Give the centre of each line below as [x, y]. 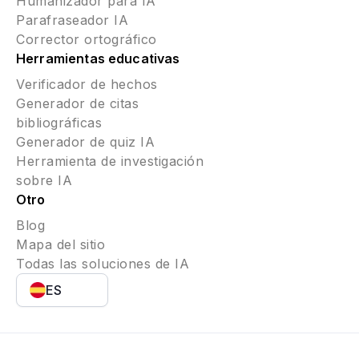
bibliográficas [59, 123]
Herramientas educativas [98, 59]
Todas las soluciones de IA [103, 264]
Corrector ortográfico [87, 40]
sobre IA [44, 181]
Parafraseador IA [72, 20]
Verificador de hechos [87, 85]
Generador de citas [77, 104]
